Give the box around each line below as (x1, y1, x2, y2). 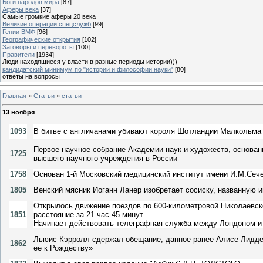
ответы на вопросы (2, 72, 60, 80)
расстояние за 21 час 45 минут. (33, 210, 145, 220)
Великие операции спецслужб (2, 20, 91, 28)
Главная (2, 92, 26, 99)
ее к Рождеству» (33, 244, 93, 253)
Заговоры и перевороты (2, 43, 74, 50)
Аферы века (2, 5, 39, 13)
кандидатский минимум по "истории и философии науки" (2, 65, 173, 73)
